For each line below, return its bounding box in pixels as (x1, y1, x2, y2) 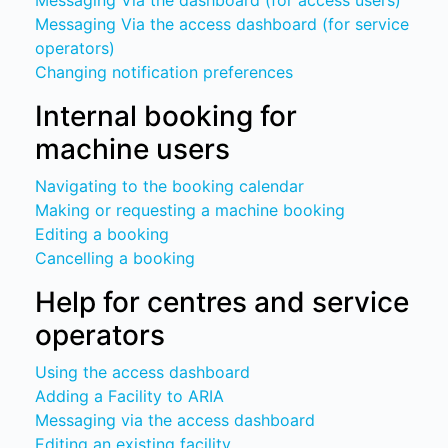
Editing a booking (35, 224, 170, 244)
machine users (35, 132, 231, 166)
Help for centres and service (35, 285, 410, 319)
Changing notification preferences (35, 62, 294, 82)
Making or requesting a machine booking (35, 200, 346, 220)
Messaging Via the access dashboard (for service (35, 14, 410, 34)
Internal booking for (35, 99, 298, 133)
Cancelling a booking (35, 248, 196, 268)
